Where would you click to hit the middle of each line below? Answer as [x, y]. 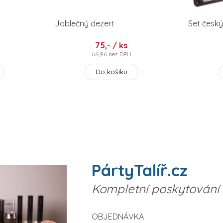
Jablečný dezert [84, 24]
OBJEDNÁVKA [118, 217]
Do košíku [111, 72]
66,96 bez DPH [111, 54]
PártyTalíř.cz [140, 170]
